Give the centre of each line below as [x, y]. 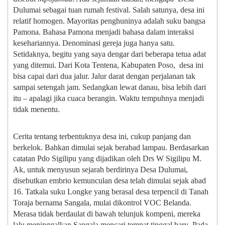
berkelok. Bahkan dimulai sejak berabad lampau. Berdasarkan [111, 148]
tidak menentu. [36, 109]
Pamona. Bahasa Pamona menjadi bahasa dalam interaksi [103, 32]
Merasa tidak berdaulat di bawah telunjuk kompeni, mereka [107, 214]
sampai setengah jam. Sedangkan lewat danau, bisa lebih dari [109, 87]
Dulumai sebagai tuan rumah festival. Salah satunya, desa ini [109, 10]
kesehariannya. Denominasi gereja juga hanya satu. [94, 43]
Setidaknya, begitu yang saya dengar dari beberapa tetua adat [109, 54]
